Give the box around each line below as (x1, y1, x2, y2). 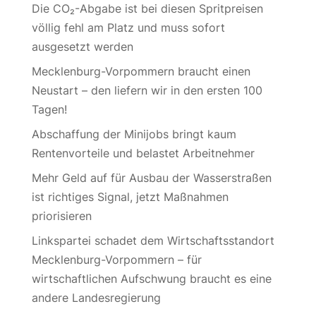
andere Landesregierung (31, 291, 161, 305)
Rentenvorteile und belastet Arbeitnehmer (31, 146, 255, 160)
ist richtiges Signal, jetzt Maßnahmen (31, 190, 229, 204)
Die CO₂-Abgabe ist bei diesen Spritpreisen (31, 1, 263, 16)
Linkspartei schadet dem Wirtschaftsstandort (31, 233, 274, 248)
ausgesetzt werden (31, 39, 133, 54)
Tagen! (31, 102, 67, 116)
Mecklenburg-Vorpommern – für (31, 253, 202, 267)
